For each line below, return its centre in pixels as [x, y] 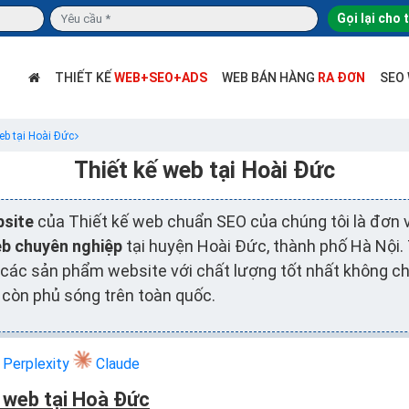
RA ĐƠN [341, 78]
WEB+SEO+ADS [160, 78]
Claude [116, 363]
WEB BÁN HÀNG [269, 78]
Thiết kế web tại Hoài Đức [204, 170]
